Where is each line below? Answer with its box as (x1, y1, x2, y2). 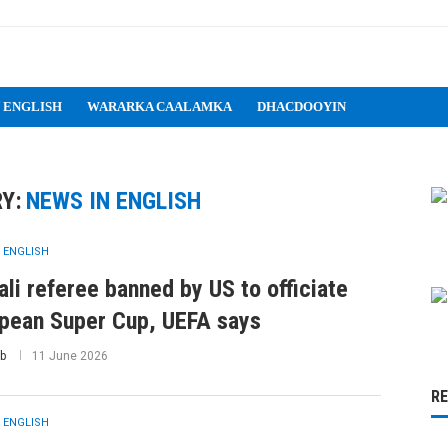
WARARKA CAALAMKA (87, 99, 232, 114)
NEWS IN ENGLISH (26, 187, 202, 215)
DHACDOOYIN (257, 99, 346, 114)
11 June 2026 (31, 349, 108, 363)
